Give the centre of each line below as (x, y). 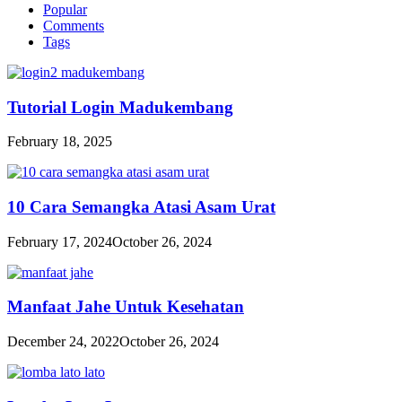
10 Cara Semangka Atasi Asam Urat (141, 207)
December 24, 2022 (63, 342)
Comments (74, 25)
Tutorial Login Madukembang (120, 107)
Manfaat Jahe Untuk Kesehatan (126, 307)
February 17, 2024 (60, 241)
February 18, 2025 (60, 142)
